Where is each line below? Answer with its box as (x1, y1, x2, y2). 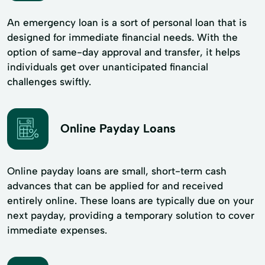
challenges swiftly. (7, 75, 91, 88)
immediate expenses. (7, 224, 107, 236)
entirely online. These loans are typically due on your (7, 194, 254, 206)
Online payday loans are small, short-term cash (7, 164, 227, 177)
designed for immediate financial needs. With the (7, 31, 238, 43)
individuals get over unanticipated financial (7, 60, 208, 73)
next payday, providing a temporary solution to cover (7, 209, 254, 221)
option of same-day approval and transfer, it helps (7, 46, 240, 58)
